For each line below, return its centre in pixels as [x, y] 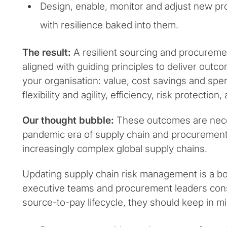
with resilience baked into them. [109, 25]
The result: [48, 53]
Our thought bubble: [68, 121]
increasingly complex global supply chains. [115, 149]
